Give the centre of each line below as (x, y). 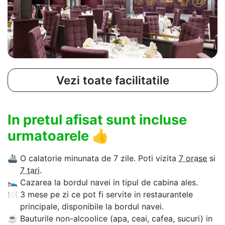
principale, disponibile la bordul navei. (92, 207)
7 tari (30, 171)
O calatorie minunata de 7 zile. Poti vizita (99, 158)
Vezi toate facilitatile (113, 80)
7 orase (193, 158)
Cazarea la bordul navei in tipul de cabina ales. (109, 183)
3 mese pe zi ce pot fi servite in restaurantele (106, 195)
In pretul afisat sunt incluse (97, 120)
